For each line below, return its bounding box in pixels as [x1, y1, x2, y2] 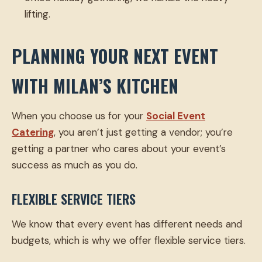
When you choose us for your [12, 109, 146, 123]
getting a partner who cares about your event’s [12, 142, 226, 156]
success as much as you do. [12, 158, 137, 172]
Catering [12, 126, 54, 139]
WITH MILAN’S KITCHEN [12, 73, 178, 99]
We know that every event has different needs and [12, 218, 242, 231]
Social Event [146, 109, 205, 123]
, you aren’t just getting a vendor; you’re [54, 126, 233, 139]
